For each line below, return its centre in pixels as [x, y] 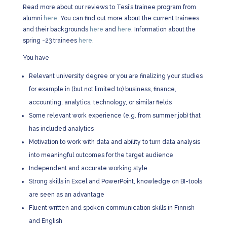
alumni [33, 18]
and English [45, 221]
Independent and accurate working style [88, 168]
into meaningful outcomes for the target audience [101, 155]
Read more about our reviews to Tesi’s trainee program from [109, 7]
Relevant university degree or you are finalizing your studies [116, 76]
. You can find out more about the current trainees [128, 18]
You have [36, 58]
